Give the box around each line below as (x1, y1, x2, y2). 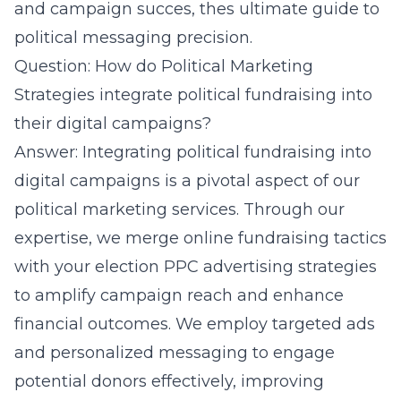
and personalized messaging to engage (14, 343, 335, 363)
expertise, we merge (14, 228, 183, 248)
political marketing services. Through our (14, 200, 345, 219)
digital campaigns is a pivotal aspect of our (14, 171, 360, 191)
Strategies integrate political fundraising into (14, 85, 372, 105)
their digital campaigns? (14, 114, 211, 133)
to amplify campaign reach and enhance (14, 286, 344, 305)
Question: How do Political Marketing (14, 56, 313, 76)
